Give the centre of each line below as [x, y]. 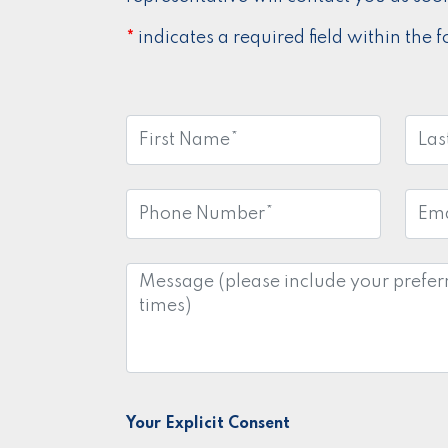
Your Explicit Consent [208, 424]
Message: [165, 274]
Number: [162, 224]
